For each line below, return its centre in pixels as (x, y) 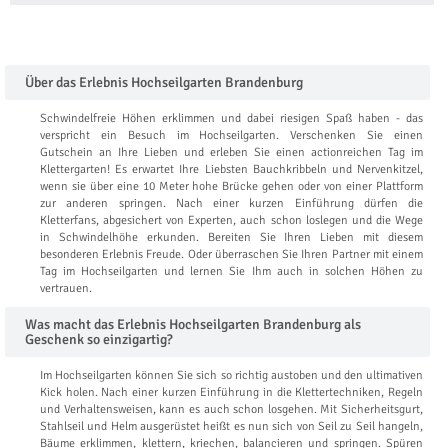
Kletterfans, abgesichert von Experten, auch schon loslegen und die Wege (231, 220)
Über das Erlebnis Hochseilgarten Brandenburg (164, 82)
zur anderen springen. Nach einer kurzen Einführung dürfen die (231, 203)
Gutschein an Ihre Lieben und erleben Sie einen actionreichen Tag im (231, 152)
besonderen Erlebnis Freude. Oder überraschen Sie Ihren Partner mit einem (231, 254)
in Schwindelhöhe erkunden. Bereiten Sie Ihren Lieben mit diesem (231, 237)
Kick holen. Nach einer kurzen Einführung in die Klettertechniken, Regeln (231, 392)
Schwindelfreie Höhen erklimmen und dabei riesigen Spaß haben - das (231, 118)
